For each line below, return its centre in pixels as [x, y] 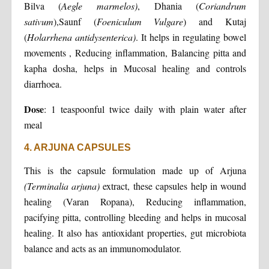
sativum [38, 21]
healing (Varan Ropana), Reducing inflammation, [135, 201]
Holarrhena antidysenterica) [81, 37]
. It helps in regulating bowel [191, 37]
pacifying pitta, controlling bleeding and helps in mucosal [135, 217]
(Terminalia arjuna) [62, 186]
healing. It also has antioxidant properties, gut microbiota [135, 232]
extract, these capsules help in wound [173, 186]
